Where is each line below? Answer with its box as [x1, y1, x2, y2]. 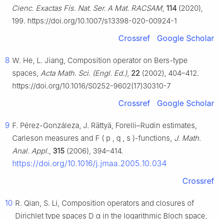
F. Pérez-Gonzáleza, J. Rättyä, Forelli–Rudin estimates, [12, 121, 197, 131]
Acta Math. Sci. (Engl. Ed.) [41, 68, 127, 78]
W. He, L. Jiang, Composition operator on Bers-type [12, 56, 188, 66]
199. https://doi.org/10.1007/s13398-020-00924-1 [12, 16, 177, 26]
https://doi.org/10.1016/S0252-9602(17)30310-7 [12, 81, 171, 91]
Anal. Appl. [12, 146, 49, 156]
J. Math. [174, 133, 201, 143]
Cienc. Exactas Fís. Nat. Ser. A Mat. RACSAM [12, 3, 162, 13]
